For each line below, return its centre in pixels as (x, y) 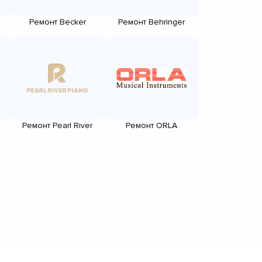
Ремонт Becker (57, 22)
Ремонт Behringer (151, 22)
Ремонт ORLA (151, 125)
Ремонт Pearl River (57, 125)
